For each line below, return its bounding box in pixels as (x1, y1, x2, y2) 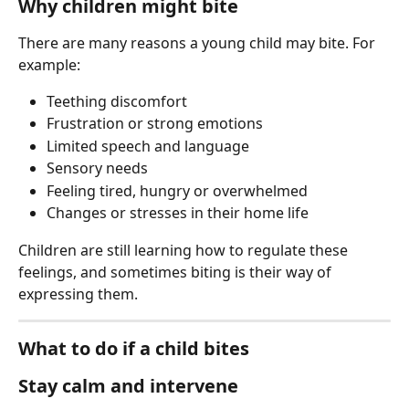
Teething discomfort (47, 90, 187, 111)
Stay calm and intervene (18, 372, 238, 398)
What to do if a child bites (18, 335, 249, 361)
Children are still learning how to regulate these (18, 239, 351, 260)
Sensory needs (47, 158, 148, 179)
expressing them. (18, 283, 138, 304)
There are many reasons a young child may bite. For (18, 32, 379, 53)
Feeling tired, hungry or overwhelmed (47, 180, 308, 201)
